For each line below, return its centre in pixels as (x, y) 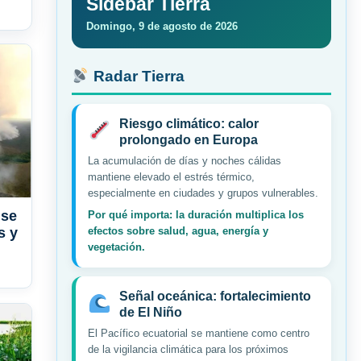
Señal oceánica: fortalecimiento (215, 297)
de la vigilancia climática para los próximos (188, 350)
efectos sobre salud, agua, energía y (178, 231)
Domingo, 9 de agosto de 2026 (162, 27)
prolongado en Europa (188, 140)
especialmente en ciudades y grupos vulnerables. (203, 193)
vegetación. (116, 247)
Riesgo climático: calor (189, 124)
